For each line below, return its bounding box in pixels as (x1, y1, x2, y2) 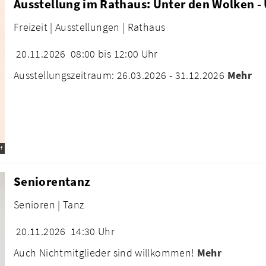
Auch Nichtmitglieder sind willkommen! (13, 246, 197, 260)
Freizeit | (13, 20, 53, 34)
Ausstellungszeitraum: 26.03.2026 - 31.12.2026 (13, 68, 227, 83)
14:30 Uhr (70, 224, 115, 239)
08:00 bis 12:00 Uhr (70, 47, 158, 61)
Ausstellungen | (55, 20, 125, 34)
